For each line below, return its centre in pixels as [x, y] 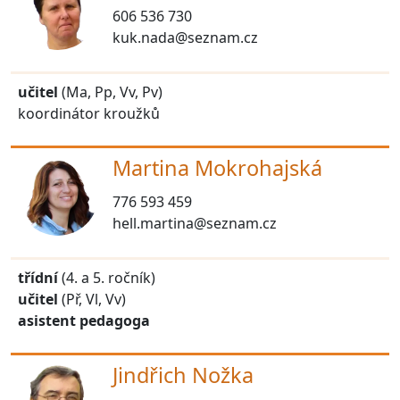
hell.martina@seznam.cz [195, 223]
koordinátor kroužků [91, 113]
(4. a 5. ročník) [107, 277]
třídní [38, 277]
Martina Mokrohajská [217, 167]
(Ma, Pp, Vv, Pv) [110, 92]
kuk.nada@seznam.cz [185, 37]
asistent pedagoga [84, 320]
